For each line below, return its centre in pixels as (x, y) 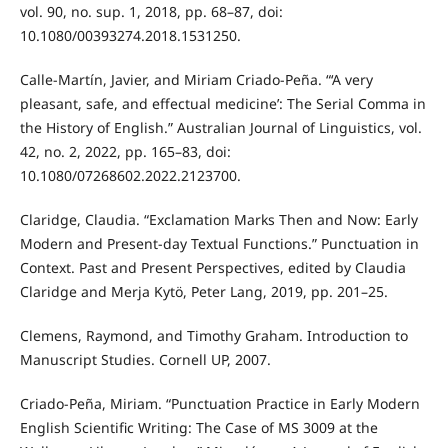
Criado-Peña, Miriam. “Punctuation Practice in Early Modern (219, 404)
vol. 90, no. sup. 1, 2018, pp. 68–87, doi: (151, 12)
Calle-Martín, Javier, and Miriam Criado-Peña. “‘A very (196, 80)
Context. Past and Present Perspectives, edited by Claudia (212, 268)
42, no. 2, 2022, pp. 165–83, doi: (125, 152)
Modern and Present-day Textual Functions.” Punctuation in (219, 244)
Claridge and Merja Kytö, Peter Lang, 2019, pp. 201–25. (203, 292)
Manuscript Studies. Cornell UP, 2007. (145, 360)
